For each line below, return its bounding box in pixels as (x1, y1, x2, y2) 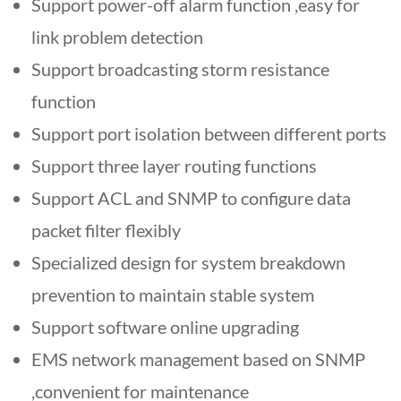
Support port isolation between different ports (31, 122, 387, 144)
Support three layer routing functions (31, 154, 317, 176)
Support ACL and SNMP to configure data (31, 186, 351, 209)
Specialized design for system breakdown (31, 251, 346, 273)
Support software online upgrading (31, 315, 299, 337)
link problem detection (31, 25, 203, 47)
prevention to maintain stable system (31, 283, 314, 305)
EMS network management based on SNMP (31, 347, 365, 370)
